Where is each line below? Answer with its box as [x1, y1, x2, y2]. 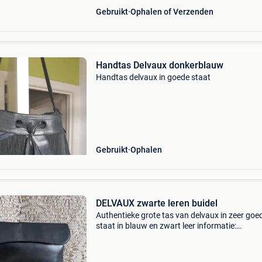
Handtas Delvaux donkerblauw [95, 60, 223, 71]
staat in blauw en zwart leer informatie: [95, 221, 236, 230]
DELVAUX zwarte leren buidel [95, 198, 218, 209]
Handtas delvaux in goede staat [95, 73, 211, 82]
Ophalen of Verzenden [130, 7, 213, 16]
